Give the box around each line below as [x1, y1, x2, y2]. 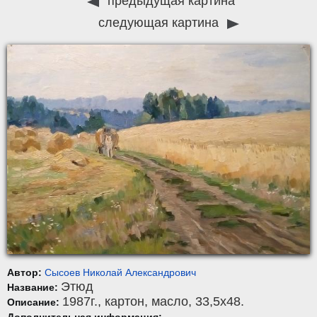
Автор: [7, 267, 45, 279]
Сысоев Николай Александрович [45, 267, 196, 279]
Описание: [7, 296, 62, 309]
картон [105, 294, 144, 309]
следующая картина [98, 16, 222, 30]
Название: [7, 282, 61, 294]
